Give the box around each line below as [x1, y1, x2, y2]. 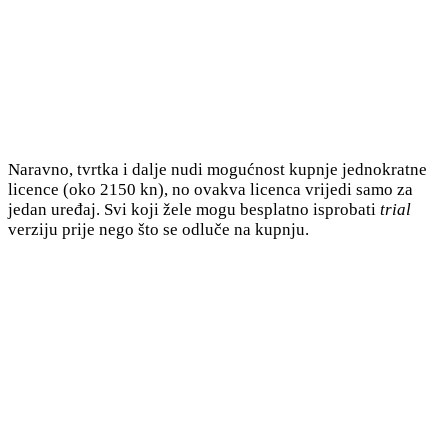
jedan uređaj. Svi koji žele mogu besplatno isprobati [8, 200, 380, 220]
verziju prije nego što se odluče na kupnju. [8, 220, 309, 240]
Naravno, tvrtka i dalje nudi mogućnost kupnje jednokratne [8, 160, 427, 180]
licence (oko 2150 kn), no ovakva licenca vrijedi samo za [8, 180, 413, 200]
